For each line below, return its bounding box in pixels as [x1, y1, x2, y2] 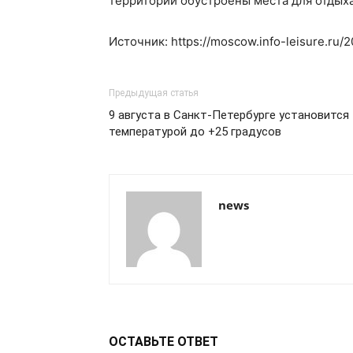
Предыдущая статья [109, 87, 199, 98]
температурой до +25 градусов [109, 124, 281, 139]
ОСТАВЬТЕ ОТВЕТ [109, 334, 218, 349]
